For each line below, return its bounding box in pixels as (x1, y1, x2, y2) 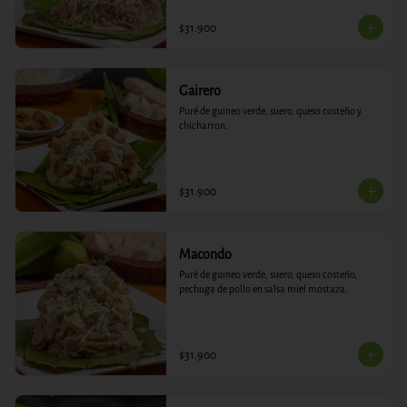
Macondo (178, 246, 232, 263)
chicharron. (178, 119, 228, 133)
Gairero (178, 83, 221, 100)
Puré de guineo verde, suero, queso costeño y (178, 104, 362, 118)
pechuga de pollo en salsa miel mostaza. (178, 283, 348, 296)
